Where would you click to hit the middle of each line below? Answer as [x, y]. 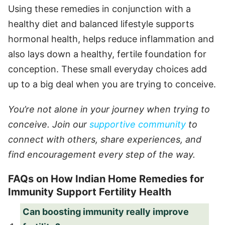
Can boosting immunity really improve [106, 211]
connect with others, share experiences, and [105, 139]
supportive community [138, 124]
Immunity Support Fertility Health [90, 192]
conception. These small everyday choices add [107, 69]
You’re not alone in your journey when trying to [109, 109]
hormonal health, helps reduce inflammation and [111, 39]
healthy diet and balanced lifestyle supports [101, 24]
